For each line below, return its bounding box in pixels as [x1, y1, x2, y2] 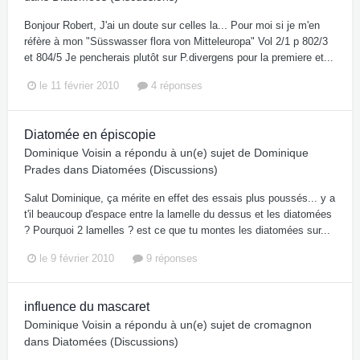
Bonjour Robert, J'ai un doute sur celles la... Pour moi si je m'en [24, 19, 320, 32]
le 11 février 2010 [39, 80, 119, 92]
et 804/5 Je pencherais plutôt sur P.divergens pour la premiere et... [24, 51, 333, 64]
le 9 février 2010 [39, 252, 114, 264]
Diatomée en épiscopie [24, 127, 156, 141]
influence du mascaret [24, 299, 149, 313]
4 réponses [148, 80, 202, 92]
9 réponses [143, 252, 198, 264]
